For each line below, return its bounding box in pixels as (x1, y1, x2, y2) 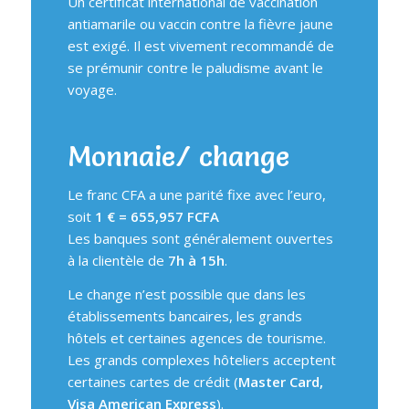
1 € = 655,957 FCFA (94, 207, 219, 225)
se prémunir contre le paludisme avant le (67, 58, 323, 78)
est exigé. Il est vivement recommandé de (67, 37, 334, 56)
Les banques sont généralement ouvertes (67, 229, 333, 247)
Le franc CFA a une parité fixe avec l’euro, (67, 185, 326, 204)
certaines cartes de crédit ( (67, 372, 238, 391)
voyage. (67, 80, 117, 100)
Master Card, (237, 372, 323, 391)
